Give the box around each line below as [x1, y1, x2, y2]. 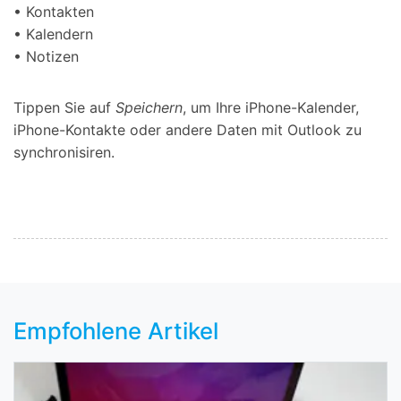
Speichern [115, 98, 183, 117]
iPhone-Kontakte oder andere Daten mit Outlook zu [13, 121, 362, 140]
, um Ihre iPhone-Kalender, [183, 98, 359, 117]
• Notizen [13, 47, 79, 65]
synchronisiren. [13, 143, 115, 162]
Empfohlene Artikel [13, 316, 218, 345]
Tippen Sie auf [13, 98, 115, 117]
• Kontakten [13, 2, 94, 21]
